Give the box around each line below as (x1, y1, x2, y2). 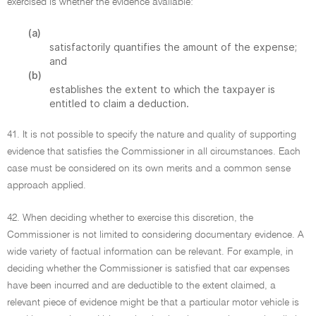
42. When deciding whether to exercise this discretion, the (7, 213, 253, 223)
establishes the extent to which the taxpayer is (49, 83, 275, 95)
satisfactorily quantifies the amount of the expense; (49, 41, 297, 53)
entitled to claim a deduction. (49, 97, 189, 109)
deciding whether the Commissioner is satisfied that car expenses (7, 264, 290, 274)
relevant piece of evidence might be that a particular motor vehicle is (7, 298, 299, 308)
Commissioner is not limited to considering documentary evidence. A (7, 230, 304, 240)
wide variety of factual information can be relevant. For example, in (7, 247, 293, 257)
